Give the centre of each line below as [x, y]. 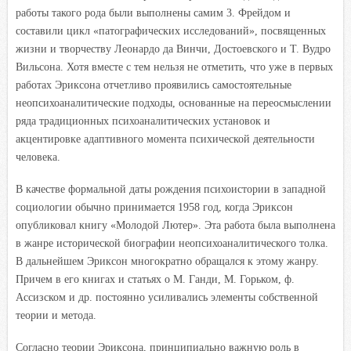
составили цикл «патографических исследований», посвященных [171, 31]
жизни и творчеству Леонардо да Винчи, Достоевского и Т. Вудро [173, 49]
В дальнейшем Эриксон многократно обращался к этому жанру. [167, 261]
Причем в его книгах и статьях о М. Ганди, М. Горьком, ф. [155, 279]
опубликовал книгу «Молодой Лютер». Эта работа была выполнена [175, 225]
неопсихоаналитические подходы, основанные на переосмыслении [174, 103]
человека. [38, 157]
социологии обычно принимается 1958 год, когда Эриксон [154, 207]
